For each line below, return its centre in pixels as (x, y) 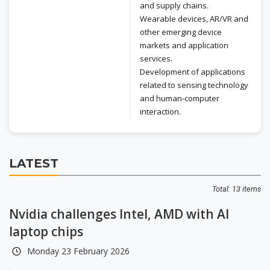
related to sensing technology (194, 85)
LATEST (34, 163)
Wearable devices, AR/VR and (194, 19)
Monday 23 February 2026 (78, 251)
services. (156, 58)
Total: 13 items (237, 189)
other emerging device (181, 32)
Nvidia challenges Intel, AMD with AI (119, 214)
